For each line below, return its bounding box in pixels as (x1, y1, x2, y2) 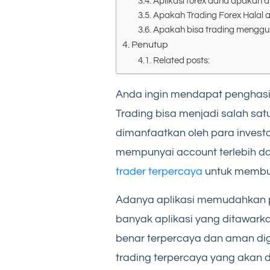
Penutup (131, 39, 169, 49)
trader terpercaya (116, 165, 202, 177)
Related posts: (152, 55, 210, 65)
